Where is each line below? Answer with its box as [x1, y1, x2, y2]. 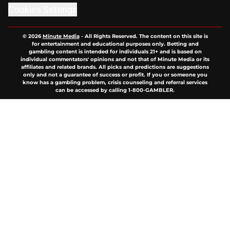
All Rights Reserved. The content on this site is [84, 33, 208, 40]
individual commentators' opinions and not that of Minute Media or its [21, 56, 209, 63]
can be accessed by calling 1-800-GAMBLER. [55, 87, 175, 94]
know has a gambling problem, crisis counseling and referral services [23, 79, 207, 86]
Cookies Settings [8, 4, 77, 15]
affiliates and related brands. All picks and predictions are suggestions [21, 64, 209, 71]
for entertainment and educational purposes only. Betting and [31, 41, 199, 48]
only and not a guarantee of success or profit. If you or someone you [23, 71, 207, 79]
